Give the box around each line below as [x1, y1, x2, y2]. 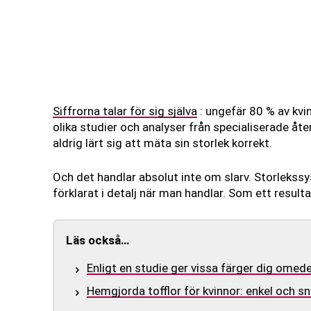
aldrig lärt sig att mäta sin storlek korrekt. [53, 136, 272, 151]
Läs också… [66, 233, 129, 248]
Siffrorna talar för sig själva [53, 104, 197, 119]
